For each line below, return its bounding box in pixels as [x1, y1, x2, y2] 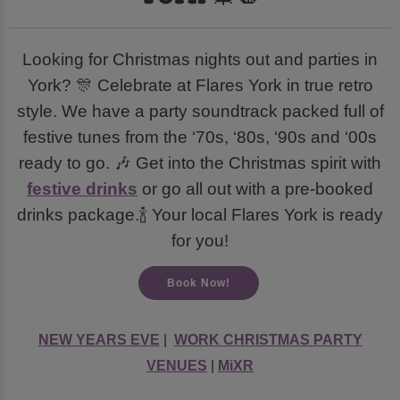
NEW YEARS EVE [37, 332, 160, 348]
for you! [171, 231, 229, 250]
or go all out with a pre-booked [137, 179, 373, 198]
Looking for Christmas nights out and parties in [22, 50, 378, 69]
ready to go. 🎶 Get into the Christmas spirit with [19, 154, 381, 172]
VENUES [146, 358, 207, 374]
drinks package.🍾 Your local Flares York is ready [17, 205, 383, 224]
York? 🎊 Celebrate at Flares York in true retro [27, 76, 373, 95]
